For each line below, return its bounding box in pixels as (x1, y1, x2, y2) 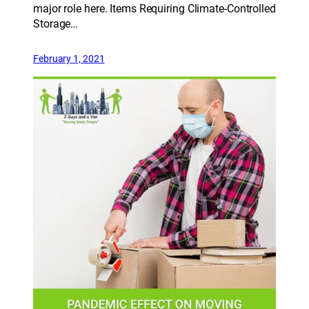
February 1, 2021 (33, 53, 105, 65)
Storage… (33, 17, 79, 31)
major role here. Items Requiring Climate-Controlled (33, 2, 276, 16)
